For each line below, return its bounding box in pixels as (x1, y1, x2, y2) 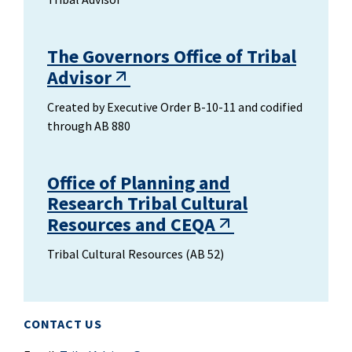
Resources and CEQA (47, 212, 215, 236)
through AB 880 (47, 118, 130, 134)
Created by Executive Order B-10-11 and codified (47, 99, 302, 115)
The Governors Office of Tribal (47, 44, 296, 68)
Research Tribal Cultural (47, 191, 247, 215)
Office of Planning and (47, 170, 230, 195)
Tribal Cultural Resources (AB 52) (47, 246, 224, 262)
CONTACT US (24, 316, 102, 332)
